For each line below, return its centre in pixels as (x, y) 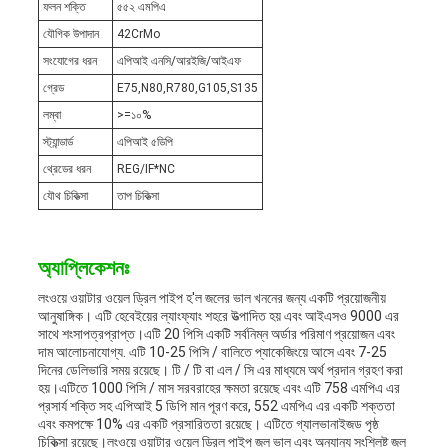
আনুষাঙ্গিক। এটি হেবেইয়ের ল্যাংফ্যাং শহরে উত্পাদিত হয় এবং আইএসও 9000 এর (218, 316)
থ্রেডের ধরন (66, 169)
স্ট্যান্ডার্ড (57, 142)
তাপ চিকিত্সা (137, 196)
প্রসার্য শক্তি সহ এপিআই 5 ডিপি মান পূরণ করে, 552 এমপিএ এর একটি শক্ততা (216, 406)
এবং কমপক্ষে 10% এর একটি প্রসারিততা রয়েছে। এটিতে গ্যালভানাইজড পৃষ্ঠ (208, 424)
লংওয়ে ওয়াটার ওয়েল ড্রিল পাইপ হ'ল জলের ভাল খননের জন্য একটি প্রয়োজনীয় (211, 298)
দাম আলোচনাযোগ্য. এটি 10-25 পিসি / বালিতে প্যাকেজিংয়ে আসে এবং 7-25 (212, 352)
